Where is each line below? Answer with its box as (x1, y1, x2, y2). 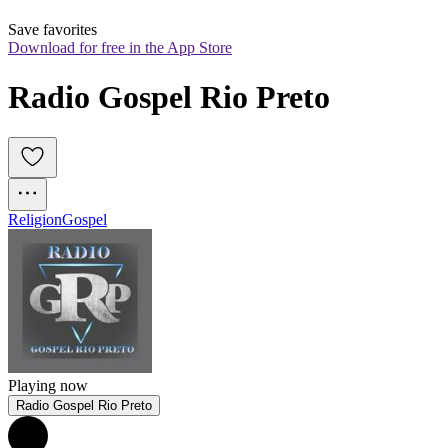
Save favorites (8, 21, 97, 39)
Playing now (8, 377, 88, 395)
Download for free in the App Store (8, 39, 232, 57)
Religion (8, 211, 62, 229)
